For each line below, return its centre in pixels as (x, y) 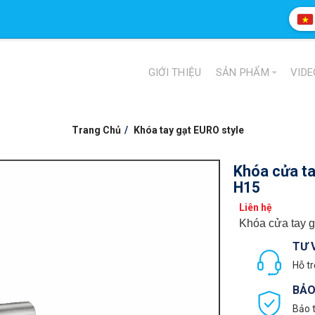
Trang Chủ (96, 130)
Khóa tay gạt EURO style (188, 130)
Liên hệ (256, 207)
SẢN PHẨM (243, 73)
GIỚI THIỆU (175, 73)
